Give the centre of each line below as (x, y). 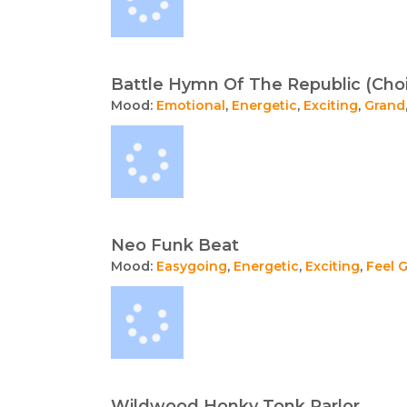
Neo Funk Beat (175, 245)
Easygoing (192, 266)
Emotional (191, 105)
